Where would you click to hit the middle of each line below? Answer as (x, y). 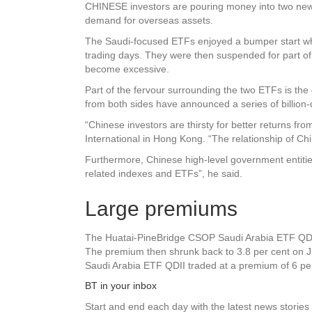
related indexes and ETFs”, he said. (164, 173)
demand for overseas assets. (149, 20)
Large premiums (161, 208)
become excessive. (127, 69)
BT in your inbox (121, 285)
